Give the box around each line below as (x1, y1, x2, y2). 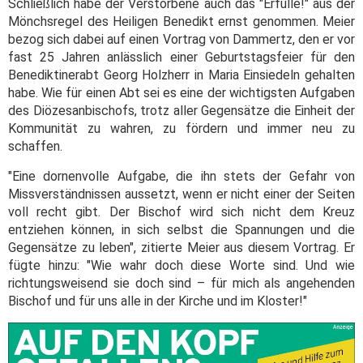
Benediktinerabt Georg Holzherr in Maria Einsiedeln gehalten (8, 67, 355, 83)
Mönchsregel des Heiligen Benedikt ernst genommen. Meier (8, 14, 355, 30)
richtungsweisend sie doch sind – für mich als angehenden (8, 275, 355, 292)
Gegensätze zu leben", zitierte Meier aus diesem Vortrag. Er (8, 240, 355, 256)
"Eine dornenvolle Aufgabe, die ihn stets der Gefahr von (8, 169, 355, 185)
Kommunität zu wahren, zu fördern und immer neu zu (8, 121, 355, 137)
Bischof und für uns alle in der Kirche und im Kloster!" (8, 293, 307, 310)
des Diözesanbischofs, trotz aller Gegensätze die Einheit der (8, 103, 355, 119)
